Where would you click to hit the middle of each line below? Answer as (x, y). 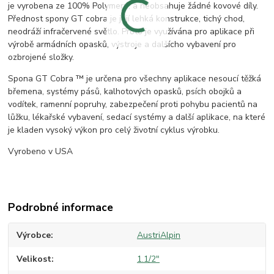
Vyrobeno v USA (41, 152)
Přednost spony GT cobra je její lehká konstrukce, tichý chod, (127, 19)
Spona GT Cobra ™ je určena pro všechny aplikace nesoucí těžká (135, 79)
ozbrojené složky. (41, 57)
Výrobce (34, 235)
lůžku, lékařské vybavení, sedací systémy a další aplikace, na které (137, 117)
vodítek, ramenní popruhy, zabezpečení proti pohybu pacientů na (133, 105)
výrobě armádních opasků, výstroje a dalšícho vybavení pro (122, 45)
